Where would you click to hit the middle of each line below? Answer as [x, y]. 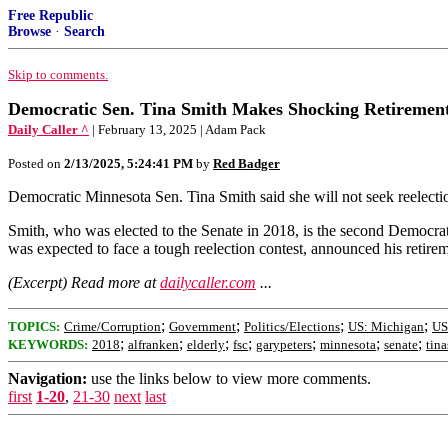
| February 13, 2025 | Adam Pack [179, 129]
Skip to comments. [58, 74]
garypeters [284, 344]
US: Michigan [386, 326]
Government [202, 326]
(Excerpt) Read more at [84, 282]
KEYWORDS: [48, 344]
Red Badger [246, 163]
